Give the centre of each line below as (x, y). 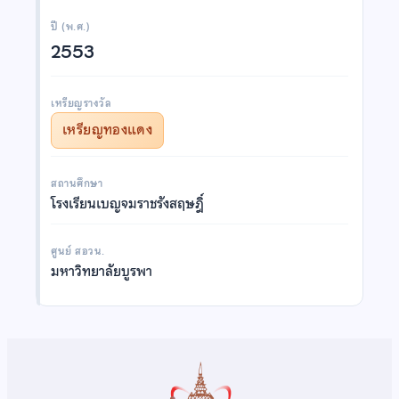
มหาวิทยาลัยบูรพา (102, 271)
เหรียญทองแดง (108, 130)
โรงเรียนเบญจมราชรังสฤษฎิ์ (127, 204)
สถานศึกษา (77, 183)
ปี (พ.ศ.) (71, 26)
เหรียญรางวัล (81, 103)
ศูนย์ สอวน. (78, 251)
